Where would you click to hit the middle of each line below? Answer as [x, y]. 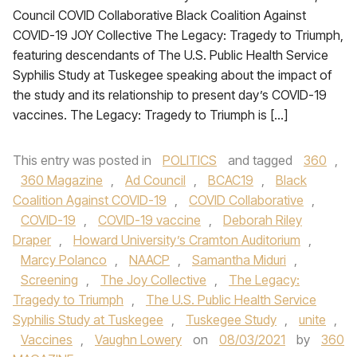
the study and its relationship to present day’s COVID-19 [170, 95]
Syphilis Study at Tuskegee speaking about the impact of [172, 75]
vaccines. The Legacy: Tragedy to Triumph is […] [150, 115]
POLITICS [190, 160]
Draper [32, 240]
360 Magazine [62, 180]
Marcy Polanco [64, 260]
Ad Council [155, 180]
